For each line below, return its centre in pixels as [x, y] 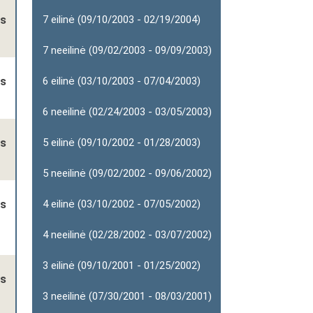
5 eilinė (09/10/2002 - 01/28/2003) [122, 143]
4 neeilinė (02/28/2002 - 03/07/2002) [127, 235]
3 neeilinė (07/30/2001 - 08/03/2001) [127, 296]
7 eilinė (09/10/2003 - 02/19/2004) [122, 20]
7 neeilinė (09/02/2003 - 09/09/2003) [127, 50]
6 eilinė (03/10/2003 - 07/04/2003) [122, 81]
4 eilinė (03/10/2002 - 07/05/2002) [122, 204]
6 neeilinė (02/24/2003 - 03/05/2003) [127, 112]
